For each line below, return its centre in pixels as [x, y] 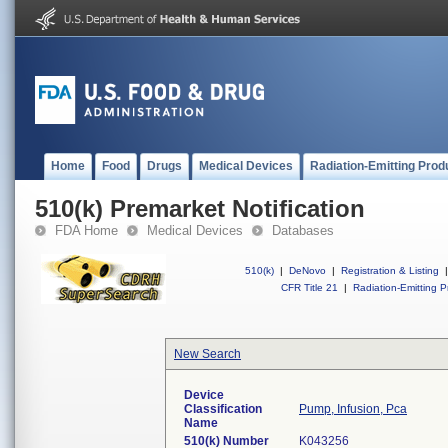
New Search [207, 354]
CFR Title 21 [309, 287]
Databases [303, 230]
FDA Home [86, 230]
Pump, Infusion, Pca [353, 409]
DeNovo [307, 270]
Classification [223, 409]
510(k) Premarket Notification [200, 208]
